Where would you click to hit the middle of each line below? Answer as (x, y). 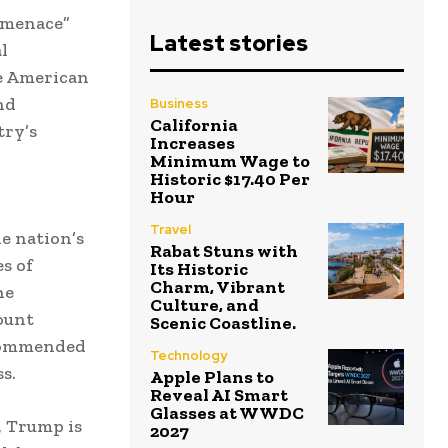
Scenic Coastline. (223, 322)
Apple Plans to (212, 376)
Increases (192, 142)
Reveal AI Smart (219, 394)
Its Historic (199, 268)
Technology (188, 355)
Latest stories (229, 43)
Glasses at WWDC (227, 412)
